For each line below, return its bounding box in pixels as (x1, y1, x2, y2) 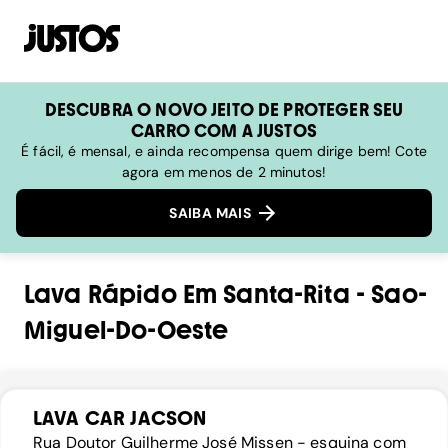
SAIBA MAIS (169, 204, 255, 223)
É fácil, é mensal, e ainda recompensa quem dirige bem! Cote (21, 142, 427, 160)
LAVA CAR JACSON (33, 406, 207, 431)
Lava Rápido (24, 280, 177, 310)
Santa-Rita (223, 280, 350, 310)
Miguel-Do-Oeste (24, 316, 229, 346)
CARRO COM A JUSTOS (131, 120, 317, 141)
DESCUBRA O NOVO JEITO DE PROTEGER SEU (44, 99, 404, 120)
